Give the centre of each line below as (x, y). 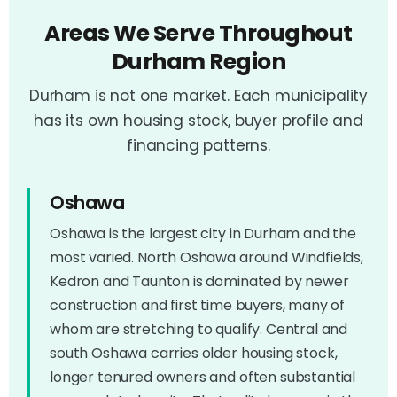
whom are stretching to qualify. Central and (199, 329)
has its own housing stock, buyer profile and (198, 120)
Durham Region (198, 61)
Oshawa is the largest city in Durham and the (203, 233)
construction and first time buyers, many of (198, 305)
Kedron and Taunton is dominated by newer (199, 281)
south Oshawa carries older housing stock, (194, 353)
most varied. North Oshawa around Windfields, (206, 257)
